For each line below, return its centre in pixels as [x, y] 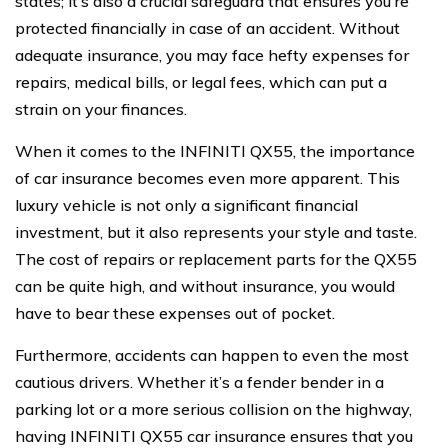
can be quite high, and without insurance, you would [205, 286]
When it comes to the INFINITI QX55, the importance [215, 151]
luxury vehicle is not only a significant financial [186, 205]
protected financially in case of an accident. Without [207, 28]
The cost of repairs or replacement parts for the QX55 [216, 259]
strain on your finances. [101, 109]
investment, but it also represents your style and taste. [216, 232]
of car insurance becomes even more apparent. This [207, 178]
